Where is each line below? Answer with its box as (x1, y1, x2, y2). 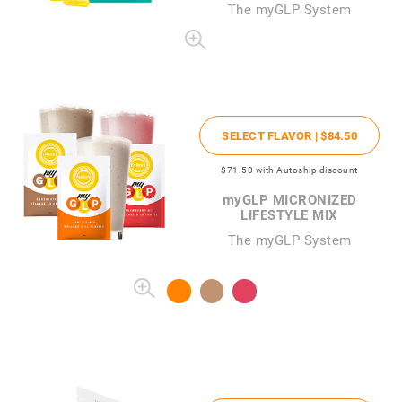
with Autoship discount (255, 162, 358, 176)
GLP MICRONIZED (241, 189, 357, 208)
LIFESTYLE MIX (240, 205, 338, 223)
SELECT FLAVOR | (222, 127, 321, 144)
